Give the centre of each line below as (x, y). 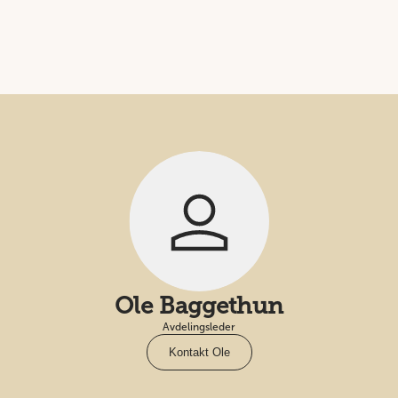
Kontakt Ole (199, 353)
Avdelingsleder (199, 327)
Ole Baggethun (199, 306)
